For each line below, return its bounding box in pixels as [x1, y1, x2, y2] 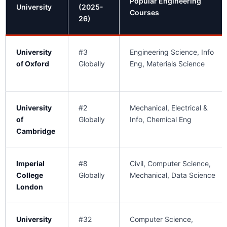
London [16, 182, 43, 192]
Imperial [16, 159, 45, 168]
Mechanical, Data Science [130, 171, 215, 180]
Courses [130, 8, 159, 17]
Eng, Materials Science [130, 59, 205, 68]
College [16, 171, 43, 180]
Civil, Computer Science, [130, 159, 211, 168]
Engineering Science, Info [130, 48, 214, 57]
